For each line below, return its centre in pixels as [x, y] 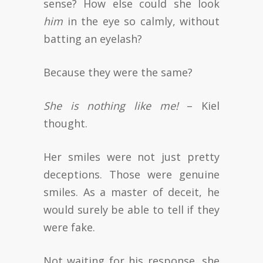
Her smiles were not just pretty [131, 156]
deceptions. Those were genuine [131, 174]
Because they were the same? [118, 72]
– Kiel [199, 105]
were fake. [69, 227]
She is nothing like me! [111, 105]
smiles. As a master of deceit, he [131, 192]
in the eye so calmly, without [141, 21]
